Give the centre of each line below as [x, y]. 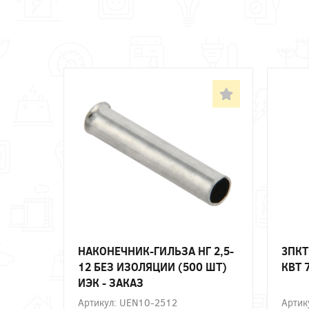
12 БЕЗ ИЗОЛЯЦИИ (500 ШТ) [152, 266]
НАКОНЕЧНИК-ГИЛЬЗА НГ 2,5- [156, 250]
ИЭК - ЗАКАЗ [111, 282]
